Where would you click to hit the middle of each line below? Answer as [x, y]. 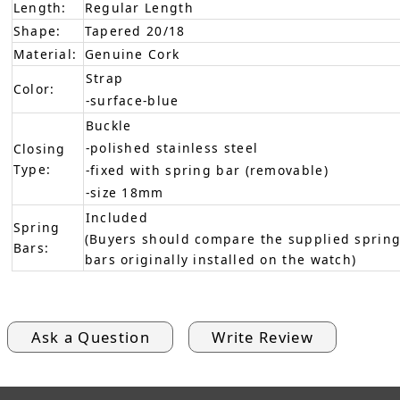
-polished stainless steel [172, 147]
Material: [45, 54]
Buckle [108, 125]
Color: [34, 88]
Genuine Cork [132, 54]
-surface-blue [132, 100]
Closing [39, 148]
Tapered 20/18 [135, 30]
